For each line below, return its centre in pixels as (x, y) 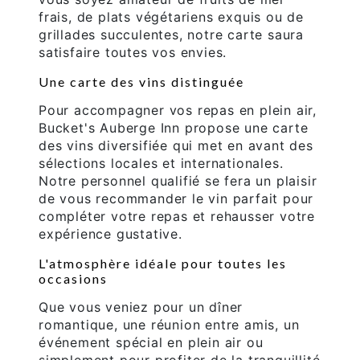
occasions (73, 279)
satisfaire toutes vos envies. (133, 53)
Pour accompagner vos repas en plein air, (178, 110)
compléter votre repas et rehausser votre (177, 217)
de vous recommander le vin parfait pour (176, 199)
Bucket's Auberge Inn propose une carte (174, 128)
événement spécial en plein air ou (151, 343)
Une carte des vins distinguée (141, 82)
